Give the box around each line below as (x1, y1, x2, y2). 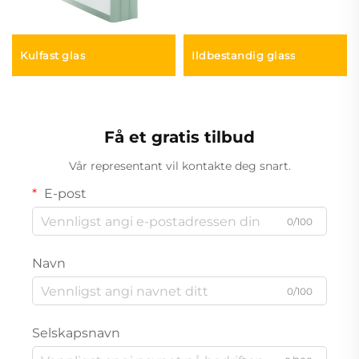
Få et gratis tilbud (104, 127, 255, 147)
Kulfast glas (20, 49, 85, 63)
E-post (41, 186, 87, 202)
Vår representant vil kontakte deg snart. (68, 159, 291, 174)
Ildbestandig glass (192, 49, 295, 63)
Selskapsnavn (32, 325, 120, 341)
